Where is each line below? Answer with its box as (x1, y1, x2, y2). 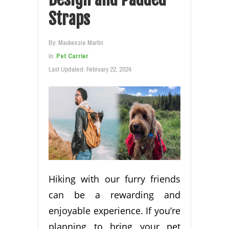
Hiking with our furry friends (49, 173, 180, 186)
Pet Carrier (56, 51, 88, 60)
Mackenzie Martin (58, 38, 103, 47)
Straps (49, 8, 90, 29)
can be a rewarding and (49, 189, 180, 201)
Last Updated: (49, 64, 86, 74)
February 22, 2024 (86, 64, 131, 74)
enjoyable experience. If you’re (49, 204, 180, 217)
